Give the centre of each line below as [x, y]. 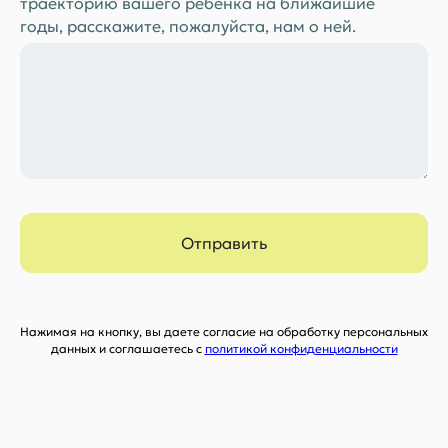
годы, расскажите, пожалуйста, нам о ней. [188, 26]
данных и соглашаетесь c [127, 348]
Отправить [224, 243]
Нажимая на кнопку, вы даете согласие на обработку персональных [224, 331]
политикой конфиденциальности [301, 348]
